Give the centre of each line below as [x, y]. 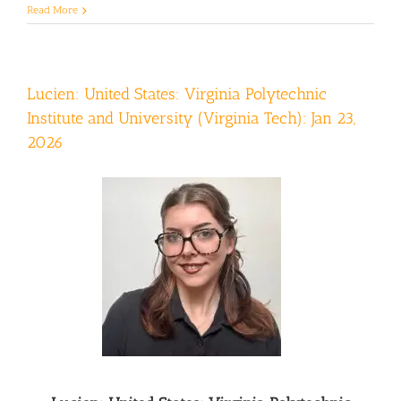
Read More [52, 11]
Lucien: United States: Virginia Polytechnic [177, 94]
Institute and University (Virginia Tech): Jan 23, [191, 119]
